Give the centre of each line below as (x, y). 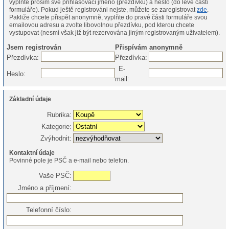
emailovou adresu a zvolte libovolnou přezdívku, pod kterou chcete (102, 25)
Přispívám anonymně (149, 48)
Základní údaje (30, 99)
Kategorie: (57, 126)
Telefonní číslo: (49, 210)
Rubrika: (60, 114)
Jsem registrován (34, 48)
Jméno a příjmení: (45, 188)
